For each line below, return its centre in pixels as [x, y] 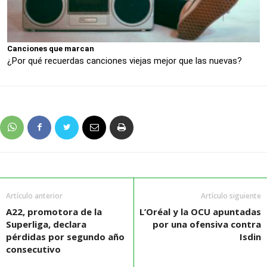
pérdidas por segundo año [65, 237]
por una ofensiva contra [207, 224]
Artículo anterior [34, 196]
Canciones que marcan [51, 49]
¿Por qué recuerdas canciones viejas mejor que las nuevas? [125, 61]
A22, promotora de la [54, 212]
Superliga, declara [46, 224]
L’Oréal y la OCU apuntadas [200, 212]
